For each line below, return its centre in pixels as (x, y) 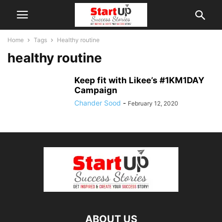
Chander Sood (98, 103)
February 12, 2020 (153, 103)
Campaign (96, 90)
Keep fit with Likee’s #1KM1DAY (139, 80)
